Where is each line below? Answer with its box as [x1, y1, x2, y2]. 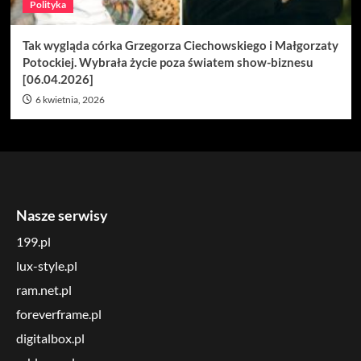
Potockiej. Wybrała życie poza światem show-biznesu [22, 55, 313, 69]
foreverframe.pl [16, 306, 102, 322]
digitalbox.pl [16, 330, 85, 346]
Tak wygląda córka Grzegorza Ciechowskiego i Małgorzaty [22, 38, 338, 52]
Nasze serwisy [16, 206, 108, 224]
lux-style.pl [16, 258, 77, 273]
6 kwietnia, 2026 [35, 93, 105, 106]
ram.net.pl [16, 282, 72, 297]
